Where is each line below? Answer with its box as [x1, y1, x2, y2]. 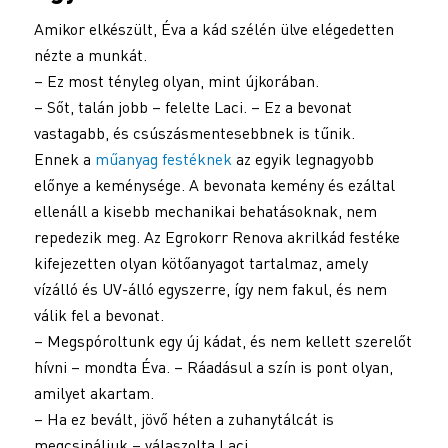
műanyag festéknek [94, 149, 232, 170]
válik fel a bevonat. [33, 305, 164, 326]
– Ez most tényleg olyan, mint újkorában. [33, 71, 319, 92]
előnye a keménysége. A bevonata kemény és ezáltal [33, 175, 395, 196]
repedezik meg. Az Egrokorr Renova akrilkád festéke [33, 227, 400, 248]
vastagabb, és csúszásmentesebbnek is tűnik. [33, 123, 355, 144]
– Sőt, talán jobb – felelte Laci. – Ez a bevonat [33, 97, 352, 118]
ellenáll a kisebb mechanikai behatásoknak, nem [33, 201, 377, 222]
